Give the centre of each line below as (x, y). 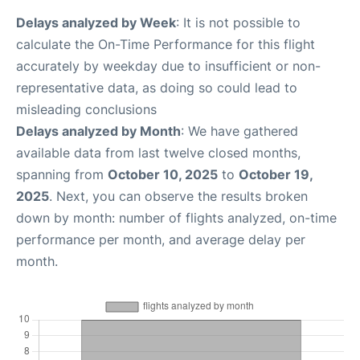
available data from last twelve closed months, (158, 153)
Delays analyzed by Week (96, 22)
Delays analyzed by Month (98, 131)
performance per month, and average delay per (161, 239)
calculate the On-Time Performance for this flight (166, 44)
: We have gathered (239, 131)
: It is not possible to (238, 22)
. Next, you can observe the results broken (178, 196)
